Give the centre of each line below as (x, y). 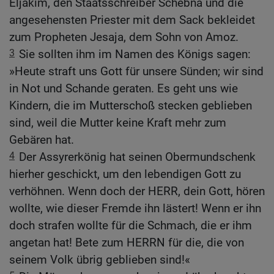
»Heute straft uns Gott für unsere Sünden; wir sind (136, 71)
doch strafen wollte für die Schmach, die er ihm (131, 225)
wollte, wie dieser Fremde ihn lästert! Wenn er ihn (135, 208)
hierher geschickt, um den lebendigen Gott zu (125, 174)
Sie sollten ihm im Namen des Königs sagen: (135, 54)
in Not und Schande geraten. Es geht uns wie (124, 88)
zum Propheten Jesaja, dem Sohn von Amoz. (124, 37)
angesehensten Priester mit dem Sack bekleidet (132, 20)
